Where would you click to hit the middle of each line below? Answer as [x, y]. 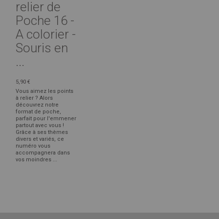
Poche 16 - [45, 21]
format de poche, [38, 112]
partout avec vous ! [40, 126]
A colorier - [46, 34]
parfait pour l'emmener [46, 119]
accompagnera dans [43, 153]
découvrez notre [37, 105]
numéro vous [33, 146]
